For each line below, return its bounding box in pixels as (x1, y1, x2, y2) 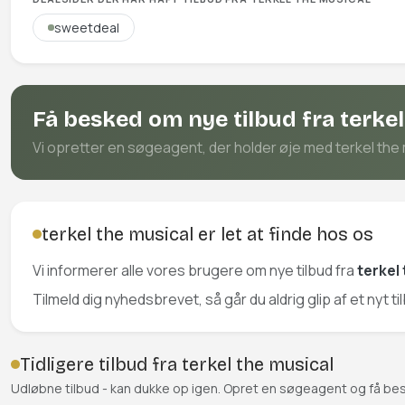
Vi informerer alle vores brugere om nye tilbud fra (33, 260, 357, 280)
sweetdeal (54, 19, 120, 36)
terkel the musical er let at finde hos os (41, 223, 373, 245)
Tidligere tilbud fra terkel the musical (19, 353, 334, 375)
